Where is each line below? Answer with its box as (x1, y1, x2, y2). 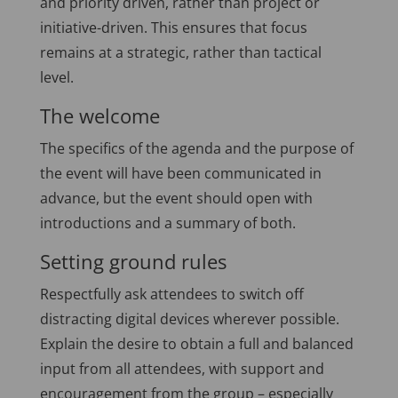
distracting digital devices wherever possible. (39, 308, 339, 329)
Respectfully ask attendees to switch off (39, 283, 304, 304)
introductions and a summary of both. (39, 212, 296, 233)
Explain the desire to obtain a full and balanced (39, 333, 354, 354)
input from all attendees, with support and (39, 358, 324, 378)
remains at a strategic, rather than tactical (39, 42, 322, 62)
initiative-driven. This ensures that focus (39, 17, 307, 37)
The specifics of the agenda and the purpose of (39, 138, 354, 158)
